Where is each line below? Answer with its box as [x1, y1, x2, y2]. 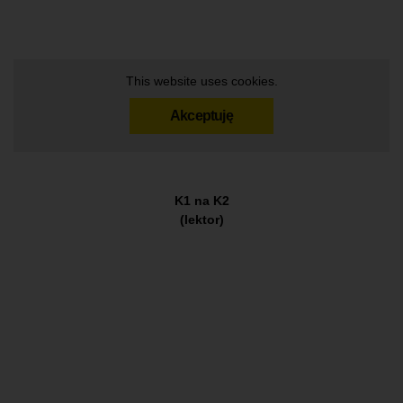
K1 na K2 [174, 193, 229, 209]
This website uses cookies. [125, 74, 278, 89]
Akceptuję [170, 108, 233, 124]
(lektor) [179, 212, 224, 228]
